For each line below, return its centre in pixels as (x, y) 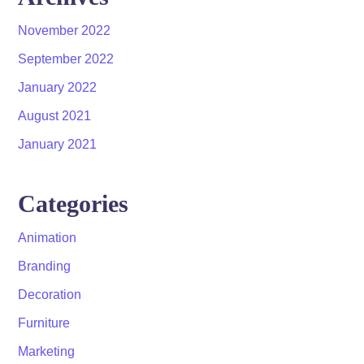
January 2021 (58, 144)
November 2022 (65, 30)
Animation (48, 238)
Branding (45, 266)
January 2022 (58, 87)
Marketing (47, 351)
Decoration (50, 295)
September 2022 (66, 59)
